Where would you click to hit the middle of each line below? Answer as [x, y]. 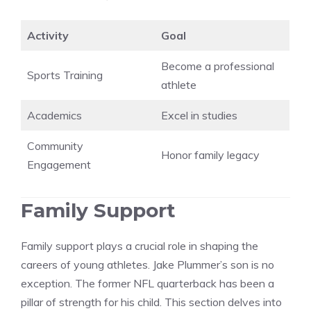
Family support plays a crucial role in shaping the [140, 246]
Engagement [59, 165]
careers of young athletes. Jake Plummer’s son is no [148, 265]
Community [55, 146]
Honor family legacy [210, 155]
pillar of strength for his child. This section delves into [151, 302]
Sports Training [65, 75]
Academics [54, 116]
